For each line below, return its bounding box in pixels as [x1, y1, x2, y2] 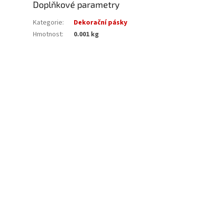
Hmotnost [33, 29, 62, 40]
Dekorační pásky [74, 18, 128, 28]
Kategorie [33, 18, 63, 28]
